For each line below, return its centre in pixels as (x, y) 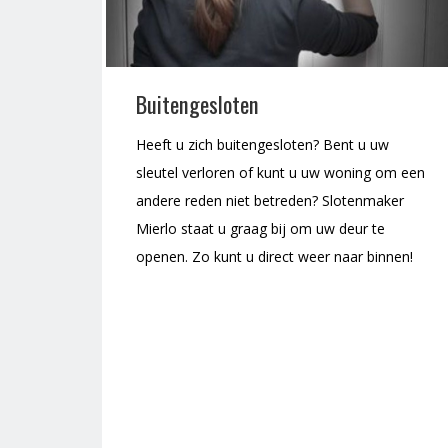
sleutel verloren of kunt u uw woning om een (280, 173)
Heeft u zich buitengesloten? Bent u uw (262, 145)
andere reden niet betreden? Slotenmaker (270, 201)
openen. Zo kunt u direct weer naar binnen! (274, 257)
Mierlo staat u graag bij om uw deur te (260, 229)
